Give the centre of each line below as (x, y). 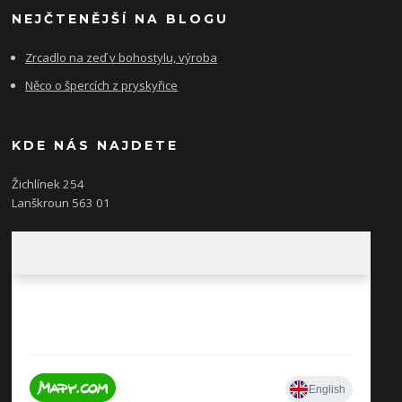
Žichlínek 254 (48, 184)
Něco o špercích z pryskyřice (102, 86)
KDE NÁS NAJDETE (96, 145)
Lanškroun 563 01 (61, 202)
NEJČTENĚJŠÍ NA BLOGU (121, 18)
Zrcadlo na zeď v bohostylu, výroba (122, 57)
